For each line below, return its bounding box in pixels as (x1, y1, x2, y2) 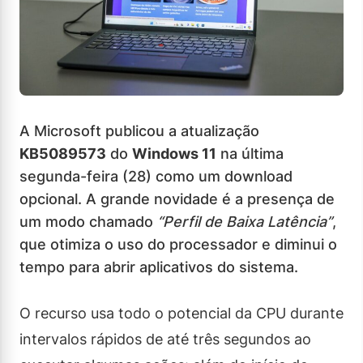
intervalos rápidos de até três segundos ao (19, 330, 311, 348)
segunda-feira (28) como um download (19, 167, 293, 185)
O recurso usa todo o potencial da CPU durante (19, 304, 344, 322)
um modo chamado (19, 212, 157, 230)
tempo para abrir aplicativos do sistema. (19, 258, 298, 275)
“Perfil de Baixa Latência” (157, 212, 332, 230)
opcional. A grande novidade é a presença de (19, 190, 335, 207)
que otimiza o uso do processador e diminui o (19, 235, 337, 253)
